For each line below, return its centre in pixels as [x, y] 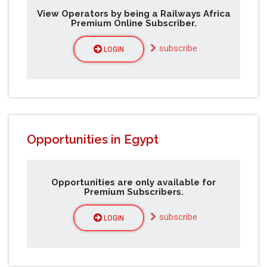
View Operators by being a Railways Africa [133, 13]
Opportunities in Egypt [93, 140]
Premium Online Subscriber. [133, 23]
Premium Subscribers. [133, 192]
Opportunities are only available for [133, 182]
